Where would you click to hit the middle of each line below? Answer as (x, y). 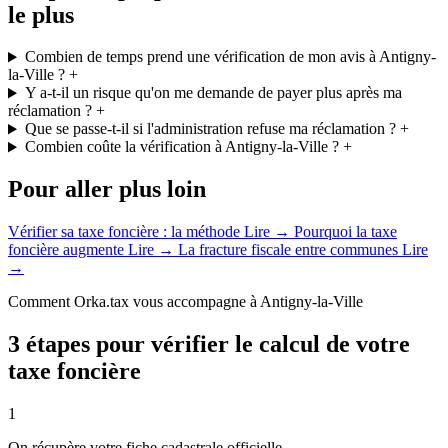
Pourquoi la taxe (343, 232)
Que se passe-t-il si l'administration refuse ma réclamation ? (210, 129)
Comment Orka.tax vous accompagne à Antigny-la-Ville (185, 302)
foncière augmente (68, 250)
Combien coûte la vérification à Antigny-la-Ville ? (181, 147)
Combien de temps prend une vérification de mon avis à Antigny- (230, 57)
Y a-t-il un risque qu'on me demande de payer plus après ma (213, 93)
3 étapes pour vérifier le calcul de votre (209, 344)
